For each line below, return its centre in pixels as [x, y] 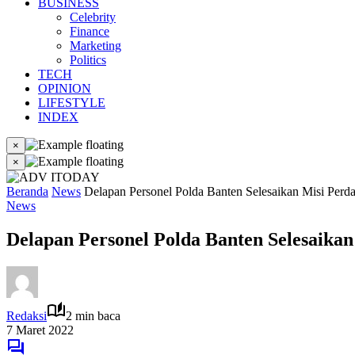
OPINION [65, 88]
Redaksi [27, 315]
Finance [90, 31]
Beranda [27, 191]
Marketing [95, 46]
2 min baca [93, 315]
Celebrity [93, 17]
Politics [88, 60]
